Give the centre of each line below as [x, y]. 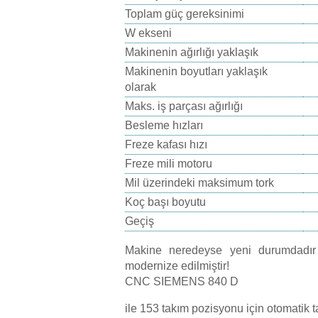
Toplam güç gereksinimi [185, 13]
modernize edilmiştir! [177, 265]
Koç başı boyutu [165, 202]
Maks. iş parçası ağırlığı [184, 106]
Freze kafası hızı [166, 144]
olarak [141, 87]
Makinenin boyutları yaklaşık [196, 71]
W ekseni [148, 33]
